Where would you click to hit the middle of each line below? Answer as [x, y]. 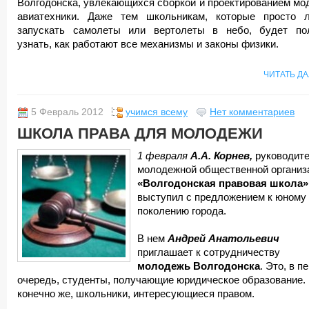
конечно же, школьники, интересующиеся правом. [136, 294]
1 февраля [162, 156]
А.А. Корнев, [221, 156]
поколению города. [182, 211]
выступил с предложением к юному [222, 197]
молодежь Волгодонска [199, 266]
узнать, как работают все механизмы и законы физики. [148, 44]
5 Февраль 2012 [67, 112]
